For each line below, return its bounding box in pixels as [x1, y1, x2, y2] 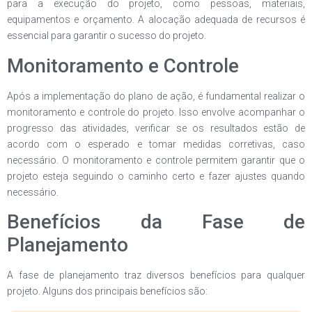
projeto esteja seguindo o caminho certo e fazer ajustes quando [7, 170, 305, 182]
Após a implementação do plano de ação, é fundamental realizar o [7, 90, 305, 102]
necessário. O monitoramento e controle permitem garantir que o [7, 154, 305, 166]
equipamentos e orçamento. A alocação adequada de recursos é [7, 14, 305, 26]
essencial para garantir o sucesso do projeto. [7, 30, 206, 42]
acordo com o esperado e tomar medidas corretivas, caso [7, 138, 305, 150]
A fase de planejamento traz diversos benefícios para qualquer [7, 270, 305, 281]
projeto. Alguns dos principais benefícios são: [7, 286, 208, 297]
